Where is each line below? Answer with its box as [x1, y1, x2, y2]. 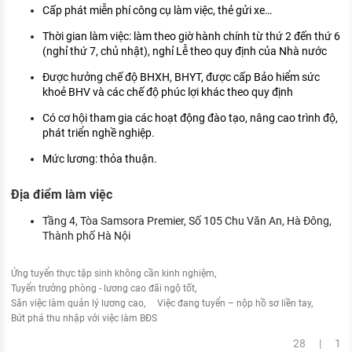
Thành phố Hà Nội [42, 229, 130, 242]
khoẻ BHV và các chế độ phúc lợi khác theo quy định [42, 85, 293, 98]
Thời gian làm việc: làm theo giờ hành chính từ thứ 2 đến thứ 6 [42, 29, 340, 42]
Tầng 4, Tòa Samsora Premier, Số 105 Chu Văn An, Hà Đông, [42, 214, 332, 227]
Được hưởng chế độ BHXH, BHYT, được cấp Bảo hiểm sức [42, 70, 320, 83]
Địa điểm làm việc [11, 186, 112, 202]
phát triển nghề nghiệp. [42, 126, 155, 139]
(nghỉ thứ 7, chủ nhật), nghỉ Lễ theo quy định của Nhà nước [42, 44, 327, 57]
